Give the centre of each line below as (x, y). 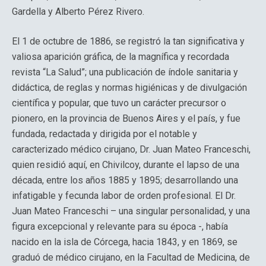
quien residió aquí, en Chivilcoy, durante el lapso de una (126, 165)
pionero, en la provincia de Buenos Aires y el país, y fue (126, 118)
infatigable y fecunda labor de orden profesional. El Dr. (124, 196)
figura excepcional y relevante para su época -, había (120, 227)
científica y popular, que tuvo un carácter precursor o (119, 103)
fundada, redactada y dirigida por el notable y (104, 134)
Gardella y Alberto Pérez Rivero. (78, 12)
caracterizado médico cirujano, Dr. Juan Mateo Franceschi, (131, 149)
